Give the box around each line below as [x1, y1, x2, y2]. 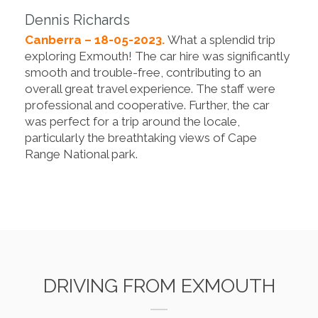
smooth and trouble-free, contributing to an [25, 65, 261, 80]
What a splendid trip [168, 33, 275, 48]
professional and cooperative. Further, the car [25, 98, 270, 113]
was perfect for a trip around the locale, [25, 114, 240, 129]
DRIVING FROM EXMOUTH [43, 275, 275, 297]
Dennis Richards [25, 11, 130, 29]
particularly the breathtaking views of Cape [25, 131, 257, 146]
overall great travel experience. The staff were [25, 82, 275, 97]
